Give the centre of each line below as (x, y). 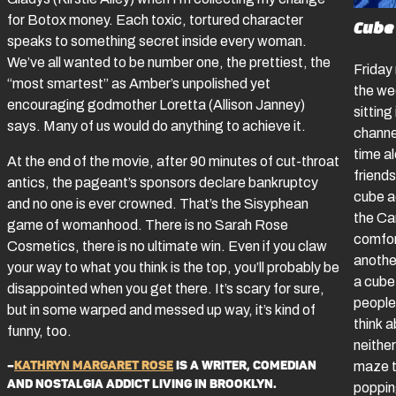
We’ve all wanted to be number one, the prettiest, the (169, 63)
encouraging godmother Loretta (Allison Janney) (156, 105)
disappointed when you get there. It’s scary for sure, (166, 289)
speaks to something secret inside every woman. (157, 42)
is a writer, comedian (245, 366)
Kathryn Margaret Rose (94, 366)
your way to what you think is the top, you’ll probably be (173, 268)
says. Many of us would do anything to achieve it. (156, 126)
